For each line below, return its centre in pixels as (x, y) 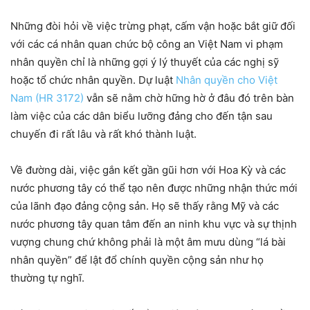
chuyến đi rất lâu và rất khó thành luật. (103, 134)
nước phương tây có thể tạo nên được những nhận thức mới (154, 188)
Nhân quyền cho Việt (227, 80)
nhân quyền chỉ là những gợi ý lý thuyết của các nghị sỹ (145, 62)
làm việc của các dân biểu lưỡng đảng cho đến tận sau (142, 116)
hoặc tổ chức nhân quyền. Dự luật (93, 80)
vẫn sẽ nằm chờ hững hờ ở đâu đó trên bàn (189, 98)
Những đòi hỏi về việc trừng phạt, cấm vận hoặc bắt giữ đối (153, 26)
